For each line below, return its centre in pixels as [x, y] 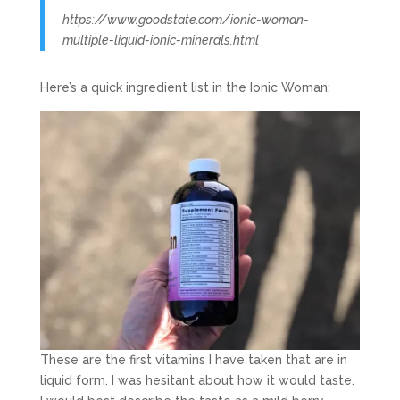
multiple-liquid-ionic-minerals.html [160, 40]
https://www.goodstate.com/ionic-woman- [185, 19]
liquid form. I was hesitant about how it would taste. [197, 381]
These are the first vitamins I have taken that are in [193, 360]
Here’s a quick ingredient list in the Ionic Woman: [185, 87]
